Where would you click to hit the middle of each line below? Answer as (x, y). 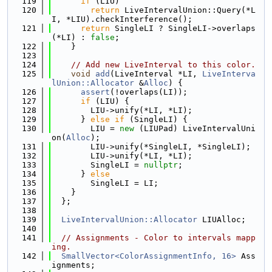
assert (95, 92)
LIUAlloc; (222, 219)
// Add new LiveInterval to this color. (163, 65)
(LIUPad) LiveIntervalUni (195, 128)
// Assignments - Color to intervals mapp (158, 238)
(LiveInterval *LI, (156, 74)
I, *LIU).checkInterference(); (122, 19)
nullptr (161, 165)
